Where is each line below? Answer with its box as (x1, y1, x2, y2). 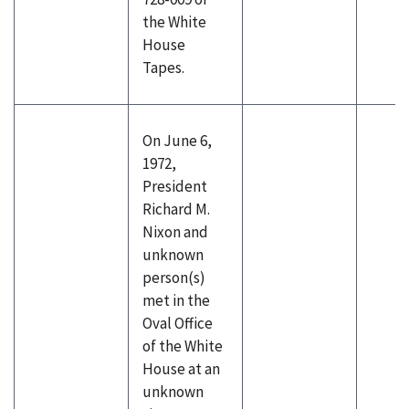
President (142, 176, 207, 196)
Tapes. (142, 58, 184, 78)
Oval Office (142, 313, 213, 333)
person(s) (142, 267, 205, 288)
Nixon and (142, 222, 208, 242)
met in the (142, 290, 210, 310)
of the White (142, 336, 223, 356)
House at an (142, 359, 220, 379)
